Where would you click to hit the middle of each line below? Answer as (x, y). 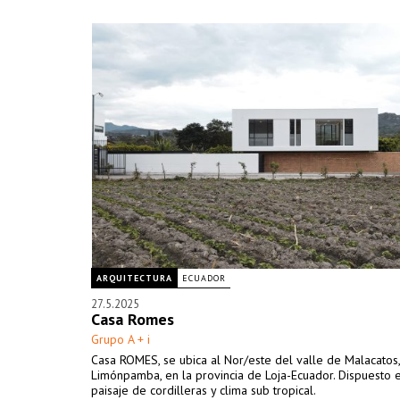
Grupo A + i (121, 339)
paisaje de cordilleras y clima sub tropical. (204, 390)
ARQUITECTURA (134, 278)
